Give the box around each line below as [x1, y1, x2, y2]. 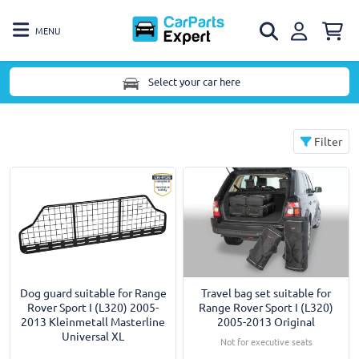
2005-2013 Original [217, 314, 315, 329]
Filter [312, 134, 342, 148]
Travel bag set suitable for [201, 285, 331, 301]
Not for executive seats [220, 335, 313, 349]
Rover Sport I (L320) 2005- [27, 300, 159, 315]
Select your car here [147, 75, 240, 89]
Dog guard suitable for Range [19, 285, 167, 301]
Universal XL [62, 329, 124, 344]
